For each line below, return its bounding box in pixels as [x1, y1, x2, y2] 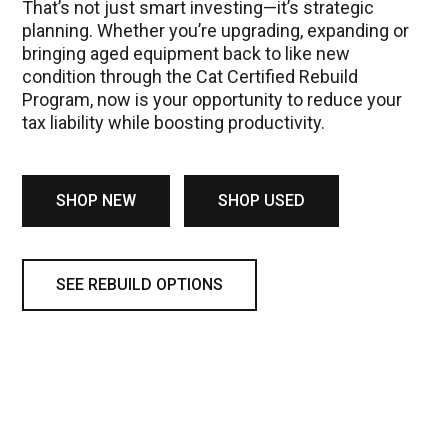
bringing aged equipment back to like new [22, 42, 351, 64]
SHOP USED [218, 190, 306, 210]
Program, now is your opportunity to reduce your [22, 88, 403, 110]
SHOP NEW [56, 190, 137, 210]
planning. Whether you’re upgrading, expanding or [22, 19, 410, 41]
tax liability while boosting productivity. [22, 111, 326, 133]
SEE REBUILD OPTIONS [56, 274, 224, 294]
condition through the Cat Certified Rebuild [22, 65, 359, 87]
